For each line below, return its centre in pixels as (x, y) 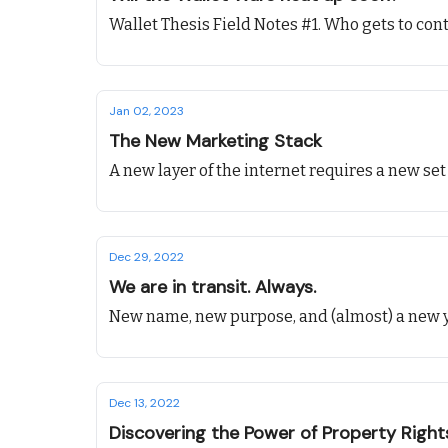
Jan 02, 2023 (146, 111)
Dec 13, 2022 (144, 403)
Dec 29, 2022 (146, 257)
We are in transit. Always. (212, 287)
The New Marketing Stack (215, 141)
